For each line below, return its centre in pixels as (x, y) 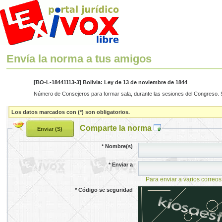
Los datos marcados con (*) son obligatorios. (71, 112)
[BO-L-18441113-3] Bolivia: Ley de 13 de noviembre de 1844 (110, 83)
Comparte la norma (116, 128)
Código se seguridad (106, 190)
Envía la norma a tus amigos (79, 59)
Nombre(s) (119, 146)
